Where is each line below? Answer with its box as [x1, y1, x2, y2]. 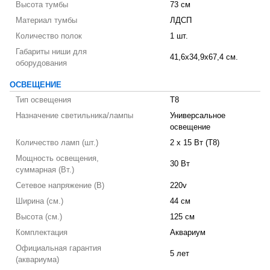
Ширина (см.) [16, 197, 63, 206]
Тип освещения [16, 96, 71, 104]
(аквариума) [16, 256, 59, 264]
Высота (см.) [16, 213, 62, 221]
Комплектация [16, 228, 67, 237]
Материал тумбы [16, 16, 77, 25]
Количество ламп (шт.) [16, 139, 98, 147]
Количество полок [16, 32, 82, 40]
